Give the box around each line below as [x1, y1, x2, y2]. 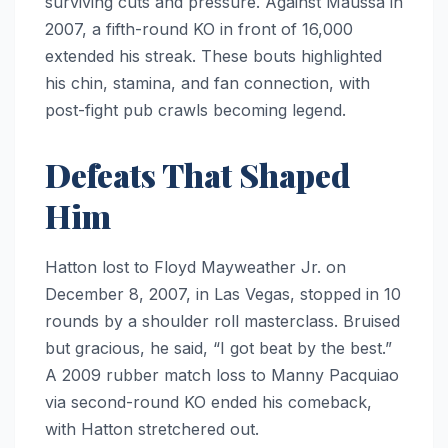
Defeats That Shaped [45, 153, 350, 197]
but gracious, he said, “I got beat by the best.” [45, 338, 392, 359]
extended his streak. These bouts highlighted [45, 46, 382, 67]
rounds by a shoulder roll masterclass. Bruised [45, 311, 400, 332]
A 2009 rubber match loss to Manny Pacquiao [45, 365, 399, 386]
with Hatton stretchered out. [45, 419, 259, 440]
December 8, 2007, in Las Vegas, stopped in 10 [45, 284, 401, 305]
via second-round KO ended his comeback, [45, 392, 372, 413]
